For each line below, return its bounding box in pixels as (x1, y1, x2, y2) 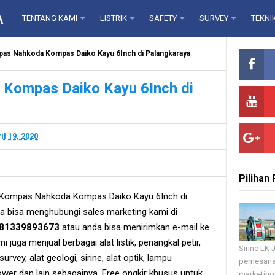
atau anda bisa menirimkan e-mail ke (60, 221, 209, 233)
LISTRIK (99, 14, 127, 23)
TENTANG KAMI (22, 14, 77, 23)
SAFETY (149, 14, 177, 23)
